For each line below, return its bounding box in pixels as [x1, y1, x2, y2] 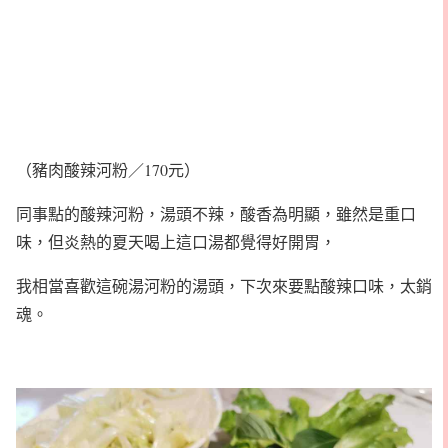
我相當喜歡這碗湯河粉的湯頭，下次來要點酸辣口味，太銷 [16, 274, 432, 296]
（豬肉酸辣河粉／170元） [16, 158, 200, 180]
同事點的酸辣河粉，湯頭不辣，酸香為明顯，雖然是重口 [16, 202, 416, 224]
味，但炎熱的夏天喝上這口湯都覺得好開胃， [16, 230, 336, 252]
